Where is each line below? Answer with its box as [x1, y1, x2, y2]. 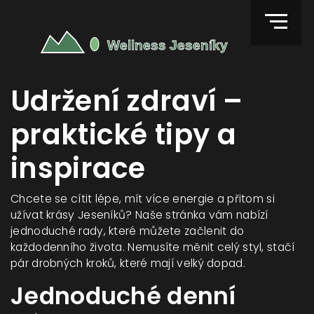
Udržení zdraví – [11, 81, 243, 121]
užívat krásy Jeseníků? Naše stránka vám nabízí [11, 207, 268, 222]
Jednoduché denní [11, 280, 235, 313]
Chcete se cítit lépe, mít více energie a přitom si [11, 191, 275, 206]
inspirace [11, 149, 146, 188]
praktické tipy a [11, 115, 236, 154]
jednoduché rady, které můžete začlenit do [11, 224, 245, 238]
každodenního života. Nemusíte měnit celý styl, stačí [11, 240, 295, 254]
